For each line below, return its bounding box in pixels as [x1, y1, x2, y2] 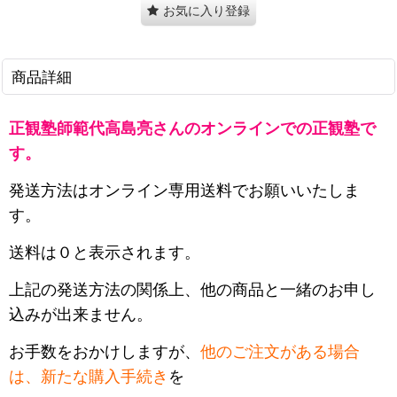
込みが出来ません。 [9, 305, 152, 324]
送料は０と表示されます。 [9, 243, 200, 262]
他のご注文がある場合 [200, 342, 360, 362]
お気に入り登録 [163, 3, 250, 18]
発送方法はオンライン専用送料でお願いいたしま [9, 181, 360, 200]
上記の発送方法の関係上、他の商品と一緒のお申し [9, 280, 376, 300]
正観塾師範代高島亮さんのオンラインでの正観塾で [9, 119, 376, 138]
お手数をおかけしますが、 [9, 342, 200, 362]
